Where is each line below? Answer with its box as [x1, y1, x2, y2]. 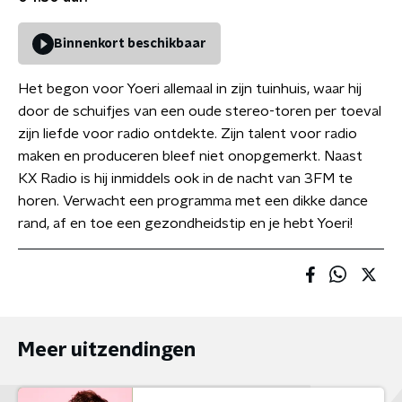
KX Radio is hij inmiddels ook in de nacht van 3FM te [18, 171, 353, 186]
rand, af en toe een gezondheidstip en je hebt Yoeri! [18, 216, 353, 231]
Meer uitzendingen [18, 340, 196, 360]
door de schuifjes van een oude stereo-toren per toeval [18, 104, 381, 118]
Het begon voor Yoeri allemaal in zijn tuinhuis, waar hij [18, 82, 362, 96]
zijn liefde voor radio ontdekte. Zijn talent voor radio [18, 127, 357, 141]
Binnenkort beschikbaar [54, 38, 206, 50]
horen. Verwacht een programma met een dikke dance [18, 194, 368, 208]
